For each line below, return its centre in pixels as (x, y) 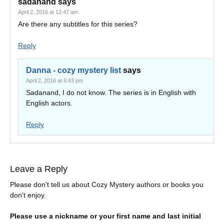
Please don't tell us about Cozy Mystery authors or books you (107, 184)
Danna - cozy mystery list (73, 70)
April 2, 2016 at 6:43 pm (54, 80)
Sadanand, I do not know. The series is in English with (111, 92)
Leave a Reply (39, 169)
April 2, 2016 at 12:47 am (48, 12)
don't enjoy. (28, 195)
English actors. (49, 103)
